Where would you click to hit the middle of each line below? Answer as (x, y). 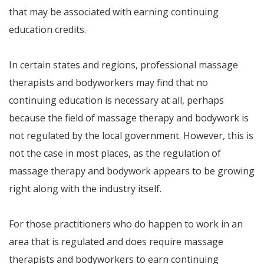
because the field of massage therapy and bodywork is (129, 118)
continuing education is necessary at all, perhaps (116, 100)
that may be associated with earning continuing (114, 12)
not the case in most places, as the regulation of (115, 153)
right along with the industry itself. (85, 189)
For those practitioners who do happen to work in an (126, 224)
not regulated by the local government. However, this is (131, 136)
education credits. (47, 29)
